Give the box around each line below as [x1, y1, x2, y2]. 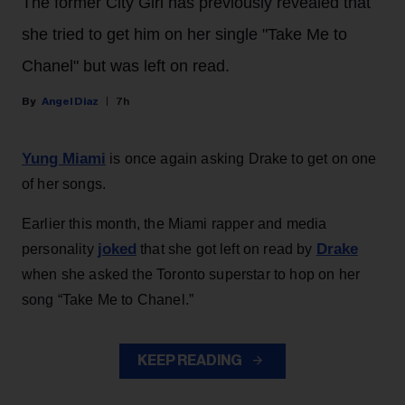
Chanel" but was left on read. [22, 57, 230, 75]
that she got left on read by [136, 241, 316, 257]
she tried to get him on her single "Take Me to [22, 25, 347, 43]
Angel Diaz [42, 96, 99, 107]
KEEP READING [137, 353, 244, 368]
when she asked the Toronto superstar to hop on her [22, 267, 361, 282]
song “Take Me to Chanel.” [22, 292, 194, 307]
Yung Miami [22, 150, 106, 167]
